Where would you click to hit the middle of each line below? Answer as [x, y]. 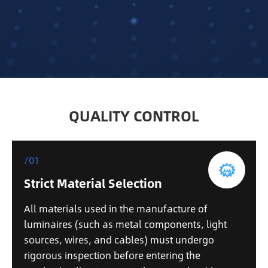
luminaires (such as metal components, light [125, 224]
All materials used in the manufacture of [116, 209]
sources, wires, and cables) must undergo [119, 240]
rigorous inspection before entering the [112, 255]
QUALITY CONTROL [134, 116]
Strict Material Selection [93, 183]
